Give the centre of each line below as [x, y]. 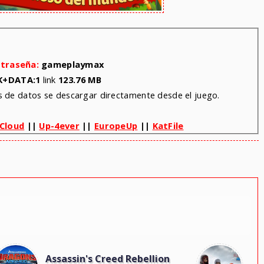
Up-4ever [59, 126]
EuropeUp [116, 126]
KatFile [168, 126]
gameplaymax [73, 65]
